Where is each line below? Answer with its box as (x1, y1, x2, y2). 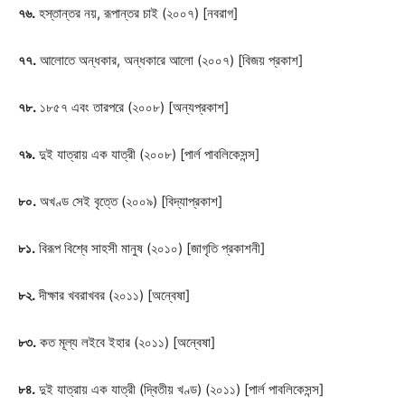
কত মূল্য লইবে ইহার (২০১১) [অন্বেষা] (36, 334, 215, 351)
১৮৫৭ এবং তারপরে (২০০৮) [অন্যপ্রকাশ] (36, 99, 229, 116)
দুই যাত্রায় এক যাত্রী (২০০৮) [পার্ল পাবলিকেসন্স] (35, 146, 259, 163)
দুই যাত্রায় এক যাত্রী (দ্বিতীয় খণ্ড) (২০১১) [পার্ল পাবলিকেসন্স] (35, 381, 324, 398)
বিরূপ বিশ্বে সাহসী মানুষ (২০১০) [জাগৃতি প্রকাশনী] (35, 240, 265, 257)
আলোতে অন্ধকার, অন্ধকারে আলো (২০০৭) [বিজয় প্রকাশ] (36, 52, 303, 69)
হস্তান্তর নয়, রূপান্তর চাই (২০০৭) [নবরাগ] (35, 5, 238, 22)
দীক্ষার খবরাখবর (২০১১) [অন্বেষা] (35, 287, 190, 304)
